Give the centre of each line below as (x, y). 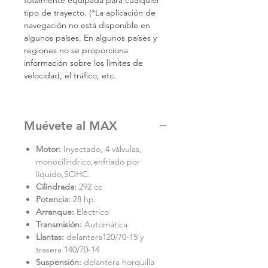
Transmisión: (59, 224)
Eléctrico (92, 212)
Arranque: (55, 212)
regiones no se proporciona (76, 50)
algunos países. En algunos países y (90, 38)
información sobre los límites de (83, 63)
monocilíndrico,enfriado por (88, 162)
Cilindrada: (56, 187)
